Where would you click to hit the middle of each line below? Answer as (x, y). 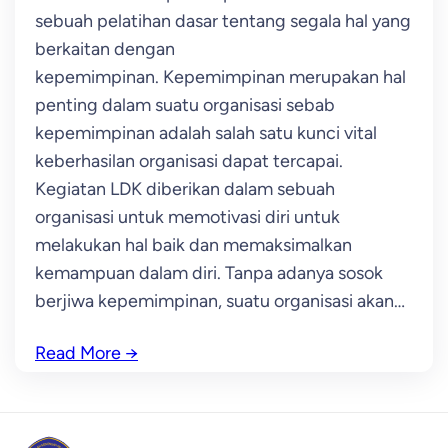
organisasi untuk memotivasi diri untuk (187, 217)
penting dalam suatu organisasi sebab (185, 105)
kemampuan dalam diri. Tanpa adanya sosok (209, 273)
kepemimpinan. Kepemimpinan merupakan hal (220, 77)
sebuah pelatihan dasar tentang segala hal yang (223, 21)
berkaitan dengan (105, 49)
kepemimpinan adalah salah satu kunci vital (206, 133)
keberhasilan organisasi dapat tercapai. (191, 161)
